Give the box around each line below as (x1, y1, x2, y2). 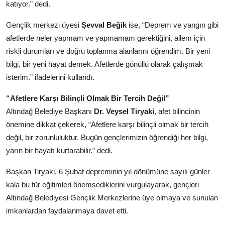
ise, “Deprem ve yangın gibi (127, 20, 218, 29)
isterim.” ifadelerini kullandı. (6, 72, 94, 81)
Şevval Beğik (81, 20, 127, 29)
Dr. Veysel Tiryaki (94, 106, 154, 116)
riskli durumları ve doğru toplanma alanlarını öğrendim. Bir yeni (6, 46, 210, 55)
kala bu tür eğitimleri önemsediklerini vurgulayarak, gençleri (6, 180, 199, 189)
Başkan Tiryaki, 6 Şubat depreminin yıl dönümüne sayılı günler (6, 167, 210, 176)
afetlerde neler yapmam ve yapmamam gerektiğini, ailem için (6, 33, 205, 42)
